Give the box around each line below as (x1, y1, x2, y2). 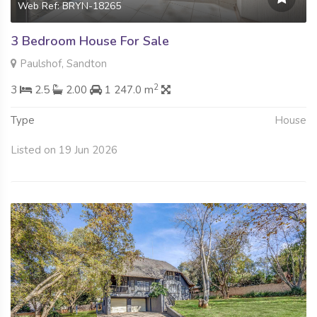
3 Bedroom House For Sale (11, 33, 169, 50)
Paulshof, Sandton (17, 57, 107, 71)
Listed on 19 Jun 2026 (11, 143, 117, 158)
